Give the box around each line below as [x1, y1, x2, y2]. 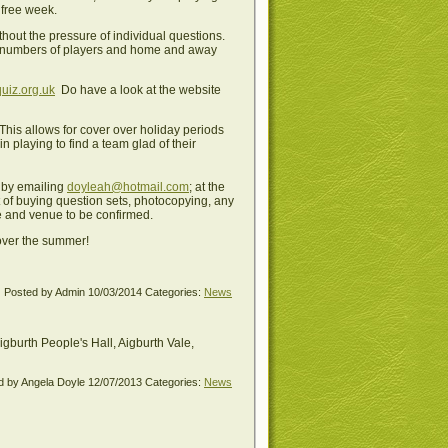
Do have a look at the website [55, 82, 221, 97]
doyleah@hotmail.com [67, 179, 189, 194]
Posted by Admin [4, 285, 88, 298]
